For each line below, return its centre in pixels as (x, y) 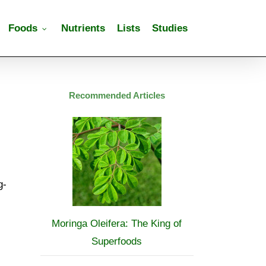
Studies (170, 28)
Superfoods (117, 241)
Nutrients (83, 28)
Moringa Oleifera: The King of (117, 224)
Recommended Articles (117, 95)
